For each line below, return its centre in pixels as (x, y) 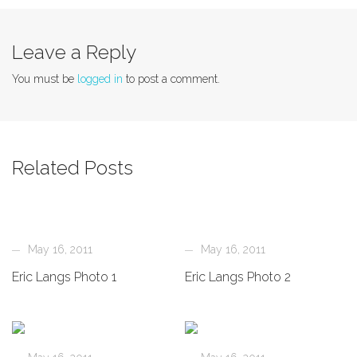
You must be (45, 79)
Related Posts (73, 168)
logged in (100, 79)
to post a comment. (171, 79)
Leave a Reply (74, 53)
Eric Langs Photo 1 (64, 277)
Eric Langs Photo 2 (238, 277)
